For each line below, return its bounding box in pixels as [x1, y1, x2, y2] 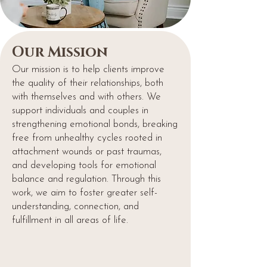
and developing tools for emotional [12, 160, 156, 170]
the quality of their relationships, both [12, 78, 163, 88]
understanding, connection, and [12, 201, 139, 212]
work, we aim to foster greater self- [12, 188, 157, 198]
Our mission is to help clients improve [12, 64, 164, 74]
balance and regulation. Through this [12, 174, 161, 184]
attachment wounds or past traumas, [12, 147, 162, 157]
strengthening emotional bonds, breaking [12, 119, 178, 129]
